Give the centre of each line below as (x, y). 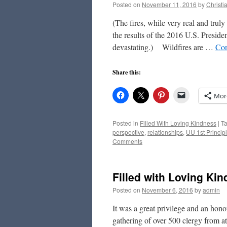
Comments (127, 141)
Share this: (127, 72)
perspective (128, 132)
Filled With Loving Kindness (178, 123)
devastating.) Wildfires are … (164, 47)
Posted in (125, 123)
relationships (165, 132)
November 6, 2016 (167, 190)
